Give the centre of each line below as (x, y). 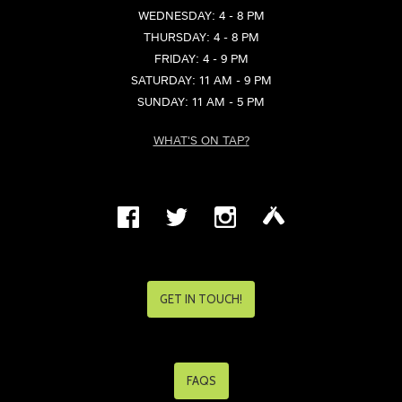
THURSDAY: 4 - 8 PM (201, 38)
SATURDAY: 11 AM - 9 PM (201, 81)
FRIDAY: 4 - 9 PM (201, 59)
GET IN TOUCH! (201, 299)
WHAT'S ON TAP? (201, 142)
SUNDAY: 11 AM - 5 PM (201, 102)
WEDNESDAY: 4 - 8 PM (201, 16)
